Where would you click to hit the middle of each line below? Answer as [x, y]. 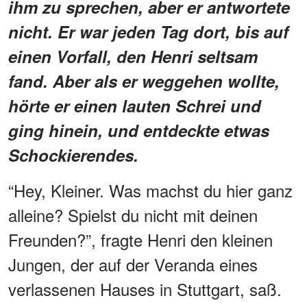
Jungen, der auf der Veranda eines [133, 264]
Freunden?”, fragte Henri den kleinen [140, 239]
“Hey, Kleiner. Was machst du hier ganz [150, 190]
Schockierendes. [73, 155]
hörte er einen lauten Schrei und [135, 105]
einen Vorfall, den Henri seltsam [133, 56]
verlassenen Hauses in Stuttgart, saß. [145, 288]
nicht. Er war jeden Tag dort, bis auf [148, 31]
